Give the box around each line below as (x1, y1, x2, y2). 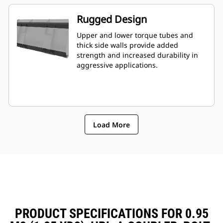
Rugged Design (77, 12, 147, 26)
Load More (93, 119, 130, 129)
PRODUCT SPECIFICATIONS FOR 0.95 (14, 206, 209, 222)
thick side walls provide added (77, 40, 178, 50)
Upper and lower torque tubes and (77, 30, 193, 40)
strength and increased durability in (77, 50, 198, 60)
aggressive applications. (77, 60, 158, 70)
